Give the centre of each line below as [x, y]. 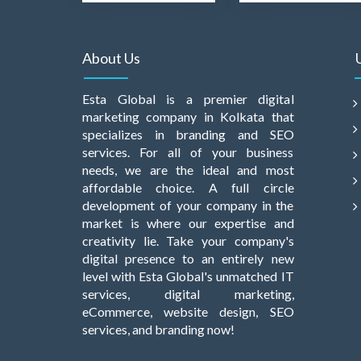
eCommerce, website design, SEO [188, 311]
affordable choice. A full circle [188, 187]
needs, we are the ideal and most [188, 169]
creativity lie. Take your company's [188, 240]
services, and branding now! [158, 329]
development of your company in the [188, 205]
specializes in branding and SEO [188, 134]
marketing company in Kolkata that [188, 116]
